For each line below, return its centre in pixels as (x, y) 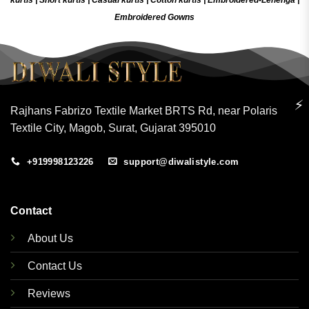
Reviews (49, 294)
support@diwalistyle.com (181, 161)
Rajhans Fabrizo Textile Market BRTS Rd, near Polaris (144, 110)
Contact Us (54, 266)
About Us (50, 239)
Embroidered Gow (150, 17)
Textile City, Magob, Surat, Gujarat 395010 (113, 128)
